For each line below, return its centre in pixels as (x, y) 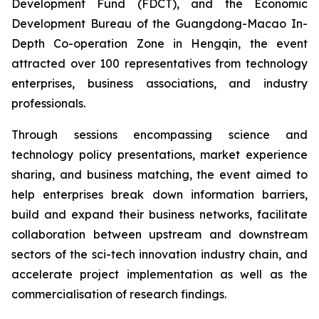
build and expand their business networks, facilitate (159, 214)
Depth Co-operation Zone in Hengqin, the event (159, 43)
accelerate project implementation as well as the (159, 274)
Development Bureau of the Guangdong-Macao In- (159, 23)
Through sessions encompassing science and (159, 135)
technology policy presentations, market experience (159, 155)
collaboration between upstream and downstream (159, 234)
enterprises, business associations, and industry (159, 83)
